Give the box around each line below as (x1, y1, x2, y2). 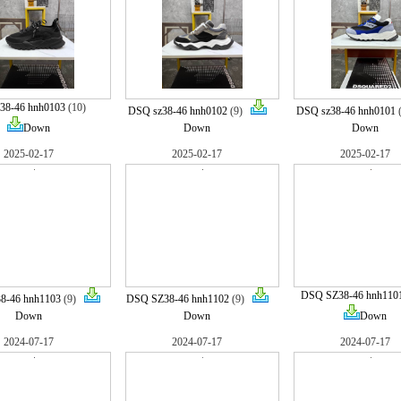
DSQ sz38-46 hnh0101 (295, 105, 396, 117)
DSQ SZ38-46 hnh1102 (125, 293, 229, 305)
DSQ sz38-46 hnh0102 (127, 105, 227, 117)
